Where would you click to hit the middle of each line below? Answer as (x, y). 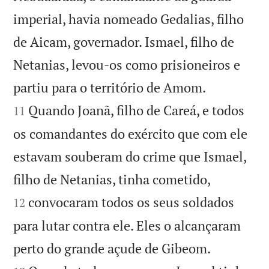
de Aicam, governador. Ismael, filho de (124, 41)
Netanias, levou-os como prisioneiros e (127, 64)
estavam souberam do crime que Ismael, (130, 156)
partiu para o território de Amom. (110, 87)
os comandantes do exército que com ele (131, 133)
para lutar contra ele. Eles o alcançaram (127, 225)
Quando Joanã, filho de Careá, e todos (137, 110)
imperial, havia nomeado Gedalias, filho (129, 19)
